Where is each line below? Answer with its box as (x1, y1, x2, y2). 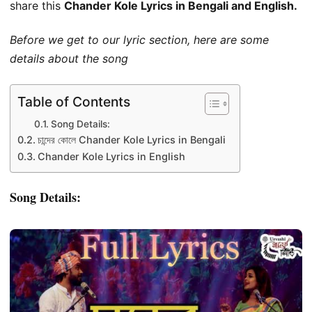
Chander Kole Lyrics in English (37, 150, 188, 162)
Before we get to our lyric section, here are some (10, 33, 269, 47)
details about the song (10, 52, 128, 66)
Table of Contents (17, 93, 130, 110)
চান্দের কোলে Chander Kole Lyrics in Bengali (37, 133, 226, 146)
